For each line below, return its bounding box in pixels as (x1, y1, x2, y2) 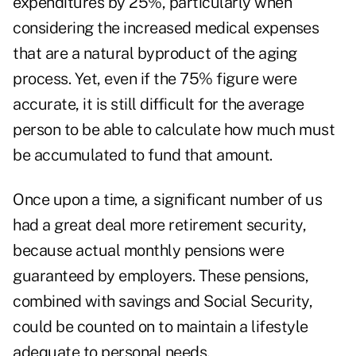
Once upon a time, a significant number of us (13, 190, 322, 210)
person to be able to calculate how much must (13, 120, 335, 140)
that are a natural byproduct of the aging (13, 44, 297, 64)
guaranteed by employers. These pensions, (13, 266, 308, 286)
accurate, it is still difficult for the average (13, 95, 304, 114)
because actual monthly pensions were (13, 241, 284, 261)
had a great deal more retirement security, (13, 215, 306, 235)
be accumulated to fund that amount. (13, 145, 273, 165)
